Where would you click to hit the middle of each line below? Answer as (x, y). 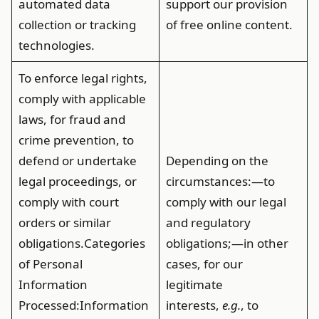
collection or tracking (77, 25)
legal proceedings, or (77, 181)
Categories (114, 243)
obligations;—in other (227, 243)
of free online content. (229, 25)
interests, (194, 305)
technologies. (56, 45)
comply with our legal (226, 202)
